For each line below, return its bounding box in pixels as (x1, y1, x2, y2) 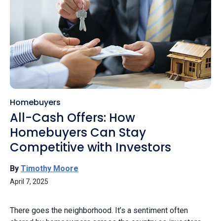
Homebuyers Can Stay (10, 124, 146, 141)
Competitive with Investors (10, 139, 171, 155)
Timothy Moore (21, 163, 78, 173)
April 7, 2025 (10, 177, 48, 185)
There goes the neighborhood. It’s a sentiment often (10, 205, 188, 215)
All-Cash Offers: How (10, 109, 135, 126)
